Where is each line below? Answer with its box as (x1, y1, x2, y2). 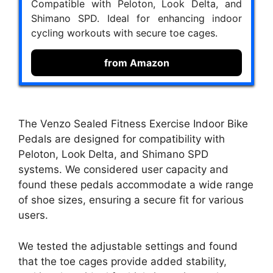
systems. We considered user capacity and (18, 163, 229, 176)
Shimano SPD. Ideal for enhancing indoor (31, 12, 242, 24)
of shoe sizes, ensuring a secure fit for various (18, 194, 244, 207)
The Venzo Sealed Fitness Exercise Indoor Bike (18, 118, 248, 130)
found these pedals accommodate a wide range (18, 179, 253, 191)
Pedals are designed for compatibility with (18, 133, 225, 146)
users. (18, 209, 48, 222)
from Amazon (104, 56, 169, 69)
